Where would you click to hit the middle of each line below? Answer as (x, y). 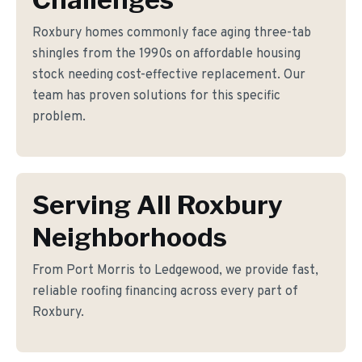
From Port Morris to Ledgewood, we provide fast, (175, 271)
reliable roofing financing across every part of (165, 292)
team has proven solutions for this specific (156, 96)
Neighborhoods (130, 237)
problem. (59, 117)
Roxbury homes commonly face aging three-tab (172, 33)
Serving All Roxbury (158, 205)
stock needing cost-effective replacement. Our (169, 75)
